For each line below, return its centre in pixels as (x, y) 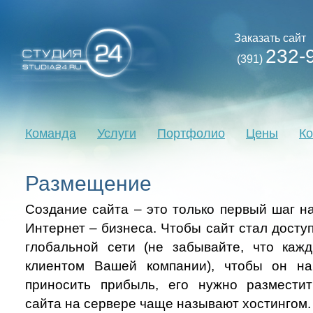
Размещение (88, 183)
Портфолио (191, 133)
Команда (51, 133)
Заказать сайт (270, 38)
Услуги (117, 133)
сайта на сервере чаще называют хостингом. (168, 304)
